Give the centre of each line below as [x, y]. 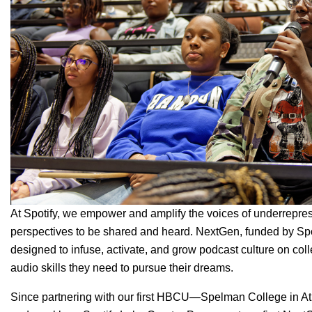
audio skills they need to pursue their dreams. [123, 268]
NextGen [218, 232]
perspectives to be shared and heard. [103, 232]
